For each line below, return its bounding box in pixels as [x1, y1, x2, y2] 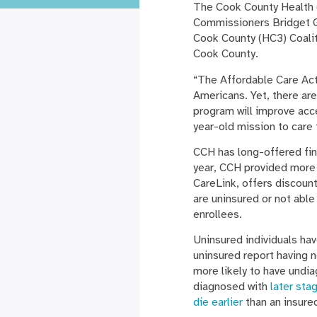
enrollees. [193, 207, 242, 222]
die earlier [193, 295, 243, 310]
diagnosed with [193, 279, 270, 294]
